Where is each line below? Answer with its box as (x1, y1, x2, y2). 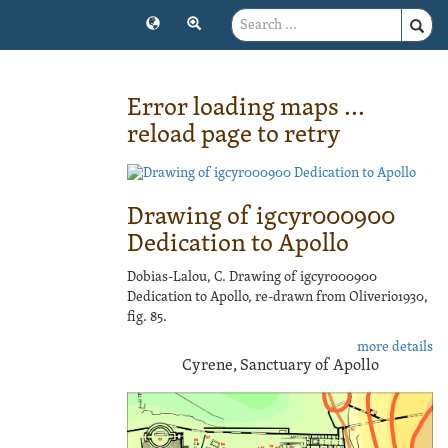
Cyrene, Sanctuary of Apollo (181, 356, 379, 377)
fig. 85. (127, 309, 167, 327)
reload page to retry (127, 120, 340, 152)
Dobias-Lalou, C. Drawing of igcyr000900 (127, 269, 377, 287)
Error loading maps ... (127, 93, 365, 125)
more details (357, 339, 433, 357)
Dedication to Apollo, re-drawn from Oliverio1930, (127, 289, 428, 307)
